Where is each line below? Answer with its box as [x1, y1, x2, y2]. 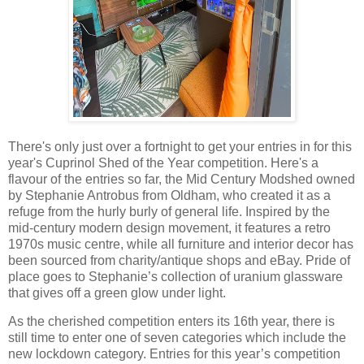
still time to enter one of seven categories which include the [8, 331, 346, 345]
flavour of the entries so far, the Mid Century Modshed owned [8, 171, 355, 186]
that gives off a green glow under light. [8, 285, 229, 300]
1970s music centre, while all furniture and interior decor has [8, 236, 353, 251]
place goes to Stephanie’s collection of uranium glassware [8, 269, 343, 284]
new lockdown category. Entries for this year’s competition [8, 347, 340, 362]
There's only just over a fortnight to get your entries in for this [8, 139, 352, 154]
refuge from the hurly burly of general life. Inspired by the [8, 204, 330, 219]
